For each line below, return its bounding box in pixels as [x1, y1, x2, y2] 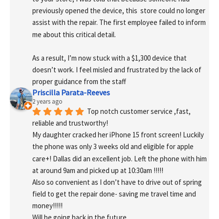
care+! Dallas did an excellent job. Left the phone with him [32, 153, 207, 163]
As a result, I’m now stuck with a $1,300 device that [32, 53, 187, 63]
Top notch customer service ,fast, [87, 107, 191, 116]
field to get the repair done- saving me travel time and [32, 189, 196, 198]
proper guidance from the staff [32, 77, 126, 87]
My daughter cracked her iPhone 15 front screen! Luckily [32, 130, 204, 140]
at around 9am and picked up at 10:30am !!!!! [32, 165, 163, 175]
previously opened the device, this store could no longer [32, 6, 205, 16]
